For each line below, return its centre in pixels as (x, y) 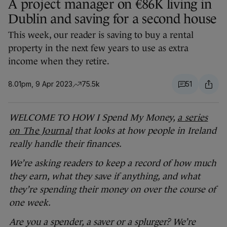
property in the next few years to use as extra (98, 48)
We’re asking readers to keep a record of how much (113, 163)
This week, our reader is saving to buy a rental (101, 35)
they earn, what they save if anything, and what (105, 177)
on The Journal (41, 131)
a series (193, 118)
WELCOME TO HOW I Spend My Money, (93, 118)
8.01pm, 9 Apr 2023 (40, 84)
